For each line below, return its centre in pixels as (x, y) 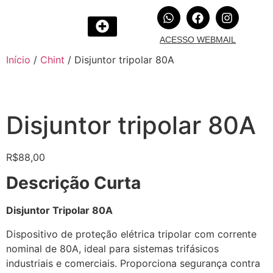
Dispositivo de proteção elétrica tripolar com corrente (131, 234)
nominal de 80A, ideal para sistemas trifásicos (112, 248)
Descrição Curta (73, 183)
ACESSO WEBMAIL (198, 40)
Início (18, 60)
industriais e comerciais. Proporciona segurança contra (133, 263)
